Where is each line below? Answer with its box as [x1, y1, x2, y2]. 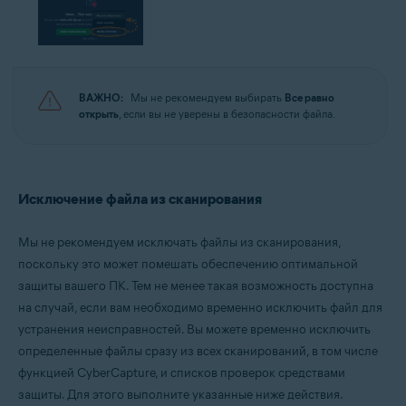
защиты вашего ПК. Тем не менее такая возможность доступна [18, 277, 373, 294]
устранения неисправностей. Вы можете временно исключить [18, 321, 371, 337]
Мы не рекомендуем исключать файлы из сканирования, [18, 234, 341, 250]
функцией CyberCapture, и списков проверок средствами [18, 364, 345, 381]
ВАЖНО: [79, 90, 123, 104]
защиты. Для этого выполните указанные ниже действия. [18, 386, 343, 402]
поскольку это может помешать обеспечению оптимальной [18, 256, 358, 272]
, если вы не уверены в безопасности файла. [119, 106, 335, 121]
